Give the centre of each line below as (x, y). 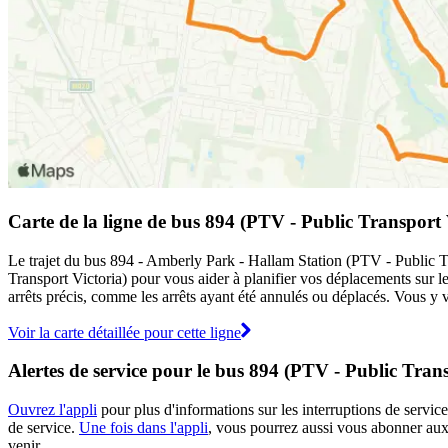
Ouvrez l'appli (52, 410)
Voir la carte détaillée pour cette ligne (124, 332)
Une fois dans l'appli (143, 428)
